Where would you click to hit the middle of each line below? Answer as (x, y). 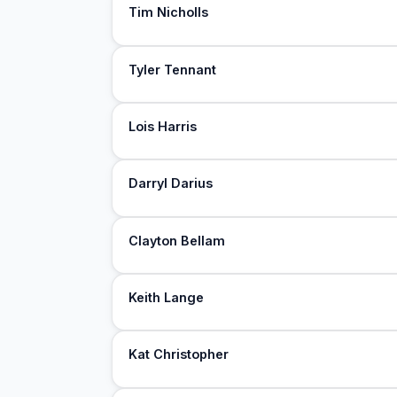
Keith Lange (167, 298)
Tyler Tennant (173, 69)
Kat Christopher (179, 354)
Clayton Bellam (177, 240)
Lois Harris (163, 127)
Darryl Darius (171, 183)
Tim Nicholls (169, 12)
